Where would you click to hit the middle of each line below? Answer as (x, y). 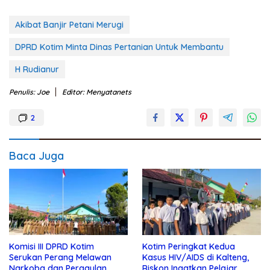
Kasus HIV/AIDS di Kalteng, (196, 258)
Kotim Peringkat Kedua (189, 247)
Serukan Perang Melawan (60, 258)
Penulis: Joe (29, 92)
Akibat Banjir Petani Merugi (69, 24)
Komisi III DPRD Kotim (52, 247)
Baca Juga (36, 155)
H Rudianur (37, 69)
